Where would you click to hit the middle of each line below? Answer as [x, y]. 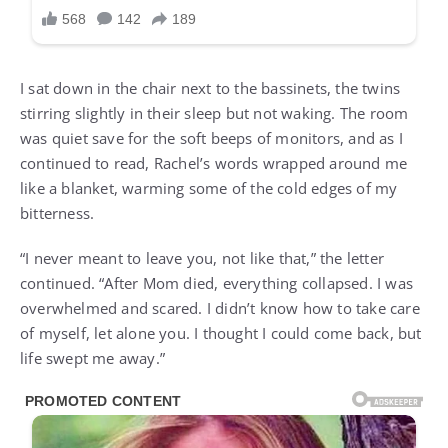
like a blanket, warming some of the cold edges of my [209, 188]
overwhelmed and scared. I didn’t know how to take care [220, 308]
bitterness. [57, 213]
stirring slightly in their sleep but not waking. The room [214, 113]
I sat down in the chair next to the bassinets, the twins [210, 88]
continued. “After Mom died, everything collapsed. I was [217, 283]
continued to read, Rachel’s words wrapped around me [214, 163]
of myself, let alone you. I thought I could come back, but [221, 333]
